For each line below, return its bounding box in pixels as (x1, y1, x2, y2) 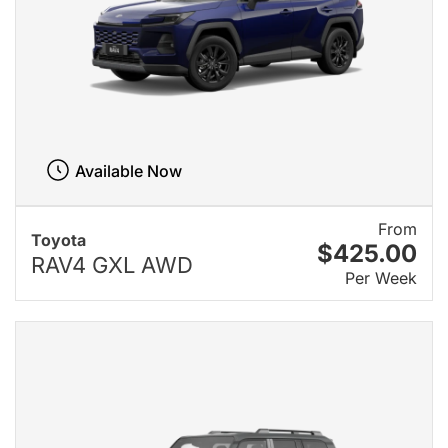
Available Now (74, 160, 182, 181)
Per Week (345, 267, 417, 288)
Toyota (31, 230, 86, 251)
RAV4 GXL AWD (31, 252, 193, 279)
